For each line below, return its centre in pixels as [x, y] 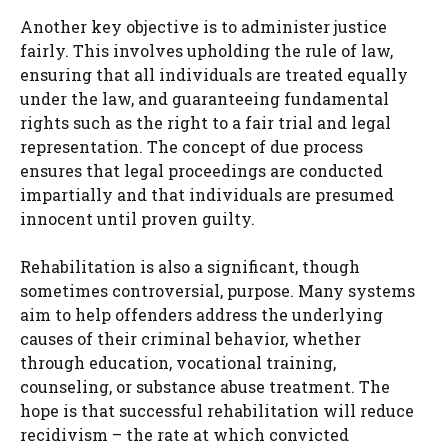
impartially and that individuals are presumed [207, 195]
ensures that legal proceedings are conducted [201, 171]
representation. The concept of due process [191, 147]
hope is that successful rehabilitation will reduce [217, 411]
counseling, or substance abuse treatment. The [205, 387]
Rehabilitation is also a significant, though [190, 267]
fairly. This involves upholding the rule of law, [206, 51]
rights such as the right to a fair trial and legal [205, 123]
